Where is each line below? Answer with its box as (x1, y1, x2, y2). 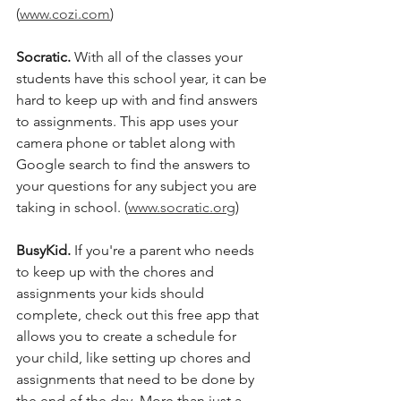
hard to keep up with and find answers (16, 91, 261, 109)
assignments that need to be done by (16, 371, 258, 388)
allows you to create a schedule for (16, 328, 240, 346)
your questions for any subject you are (16, 177, 260, 195)
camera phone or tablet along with (16, 134, 239, 152)
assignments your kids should (16, 285, 208, 303)
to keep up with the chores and (16, 263, 218, 281)
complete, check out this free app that (16, 306, 262, 324)
